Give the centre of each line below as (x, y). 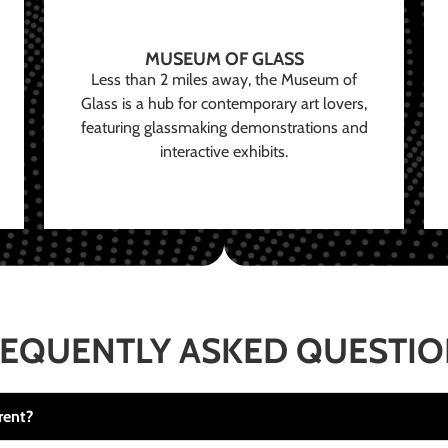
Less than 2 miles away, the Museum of (224, 80)
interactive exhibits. (224, 152)
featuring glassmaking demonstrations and (224, 128)
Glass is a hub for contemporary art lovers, (224, 104)
